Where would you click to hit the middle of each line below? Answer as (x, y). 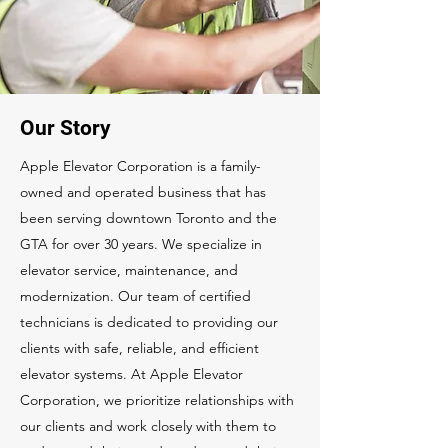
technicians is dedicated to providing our (149, 322)
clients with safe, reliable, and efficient (139, 348)
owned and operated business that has (143, 192)
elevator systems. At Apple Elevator (131, 374)
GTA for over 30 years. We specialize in (141, 244)
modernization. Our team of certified (135, 296)
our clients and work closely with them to (148, 426)
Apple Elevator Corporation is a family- (140, 166)
